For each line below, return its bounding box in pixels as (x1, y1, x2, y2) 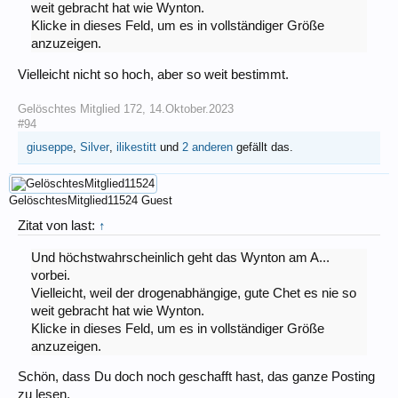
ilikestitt (116, 140, 156, 155)
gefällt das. (233, 140, 293, 155)
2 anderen (182, 140, 233, 155)
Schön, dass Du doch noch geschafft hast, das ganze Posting (18, 370, 375, 385)
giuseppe (27, 140, 73, 155)
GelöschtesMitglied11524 (9, 194, 138, 208)
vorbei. (30, 267, 70, 283)
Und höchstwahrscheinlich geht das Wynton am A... (30, 250, 330, 265)
